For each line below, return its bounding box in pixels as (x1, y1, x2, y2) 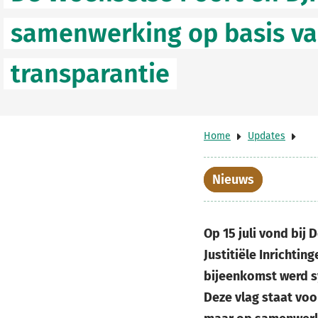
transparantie (11, 58, 170, 89)
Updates (248, 130, 285, 142)
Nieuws (212, 171, 254, 187)
